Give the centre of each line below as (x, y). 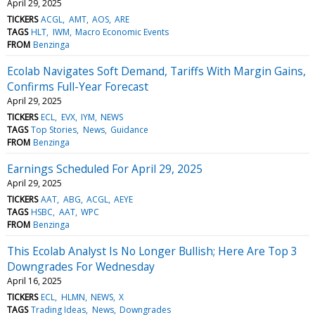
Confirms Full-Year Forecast (78, 86)
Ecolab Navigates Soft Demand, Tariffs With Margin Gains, (156, 71)
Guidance (129, 129)
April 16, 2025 (34, 281)
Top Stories (54, 129)
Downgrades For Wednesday (81, 266)
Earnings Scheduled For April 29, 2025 (105, 168)
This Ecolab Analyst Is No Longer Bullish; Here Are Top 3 (152, 251)
